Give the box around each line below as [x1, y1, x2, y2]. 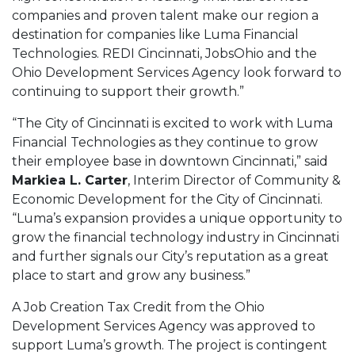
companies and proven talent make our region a [12, 8, 319, 24]
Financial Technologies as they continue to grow [12, 135, 318, 151]
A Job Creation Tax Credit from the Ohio [12, 300, 265, 315]
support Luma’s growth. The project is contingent [12, 338, 327, 353]
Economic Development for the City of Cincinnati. [12, 192, 323, 208]
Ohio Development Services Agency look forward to [12, 65, 342, 81]
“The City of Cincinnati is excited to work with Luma [12, 116, 333, 132]
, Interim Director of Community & [128, 173, 341, 189]
